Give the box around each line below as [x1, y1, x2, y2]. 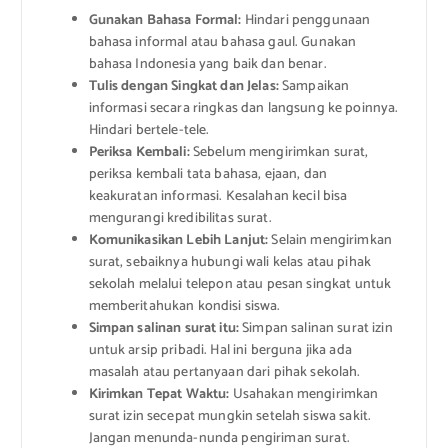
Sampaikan [278, 74, 350, 98]
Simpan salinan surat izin [239, 316, 393, 340]
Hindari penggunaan [241, 8, 371, 32]
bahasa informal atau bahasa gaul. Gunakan [88, 30, 357, 54]
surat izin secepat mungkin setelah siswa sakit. [88, 404, 372, 428]
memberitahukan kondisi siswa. [88, 294, 281, 318]
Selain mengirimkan [268, 228, 392, 252]
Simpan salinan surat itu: [88, 316, 240, 340]
